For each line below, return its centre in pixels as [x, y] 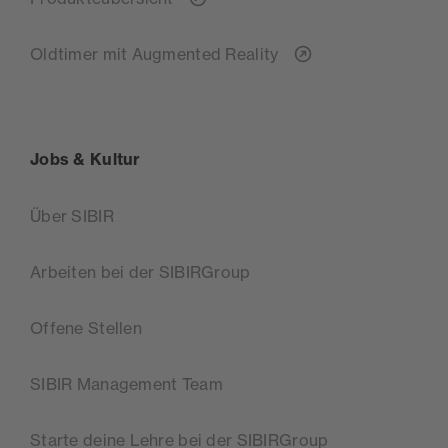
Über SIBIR [72, 215]
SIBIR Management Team [126, 383]
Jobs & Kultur [85, 158]
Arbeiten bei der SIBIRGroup [140, 271]
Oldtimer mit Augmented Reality [156, 53]
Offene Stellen [86, 327]
